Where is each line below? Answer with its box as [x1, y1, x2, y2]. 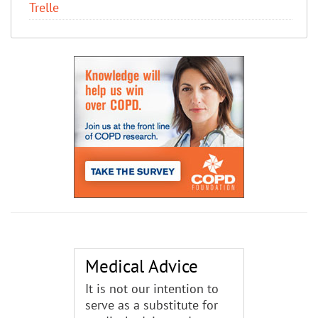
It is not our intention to [85, 280, 219, 297]
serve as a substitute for [85, 296, 218, 313]
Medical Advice [85, 254, 198, 278]
